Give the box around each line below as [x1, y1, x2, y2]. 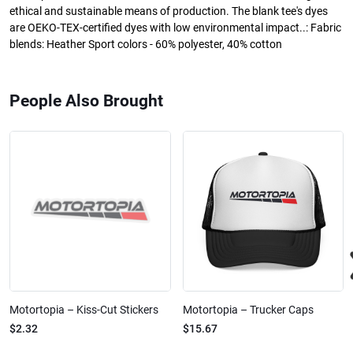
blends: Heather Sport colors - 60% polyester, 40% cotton [9, 37, 282, 51]
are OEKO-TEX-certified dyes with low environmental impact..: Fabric [9, 20, 341, 35]
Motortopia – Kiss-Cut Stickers [9, 303, 158, 317]
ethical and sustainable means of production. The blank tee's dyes [9, 4, 328, 18]
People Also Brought [9, 91, 163, 110]
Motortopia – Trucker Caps [182, 303, 314, 317]
